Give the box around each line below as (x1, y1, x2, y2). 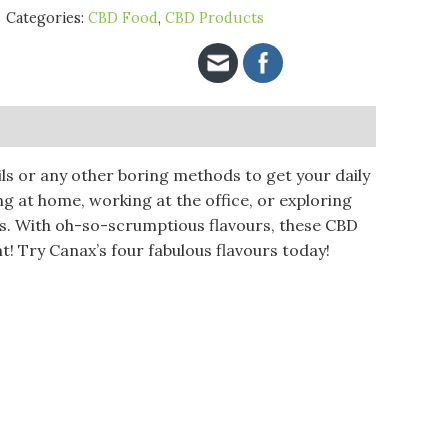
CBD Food (88, 8, 158, 27)
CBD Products (165, 8, 264, 27)
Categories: (6, 8, 88, 27)
